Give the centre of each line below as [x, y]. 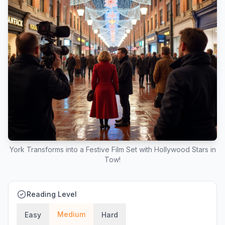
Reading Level [52, 194]
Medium [71, 214]
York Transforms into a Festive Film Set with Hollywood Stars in [113, 149]
